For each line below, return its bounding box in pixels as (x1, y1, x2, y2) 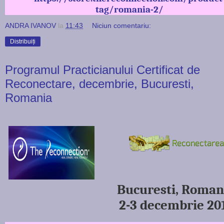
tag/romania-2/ (95, 3, 163, 15)
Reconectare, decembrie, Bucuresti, (5, 76, 194, 90)
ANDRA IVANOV (5, 21, 56, 29)
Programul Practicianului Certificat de (5, 62, 200, 76)
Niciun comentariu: (92, 21, 151, 29)
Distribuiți (10, 37, 35, 45)
